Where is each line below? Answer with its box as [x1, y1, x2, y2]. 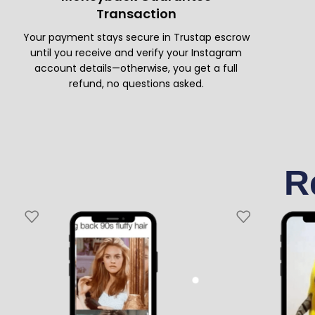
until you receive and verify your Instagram [30, 46, 243, 60]
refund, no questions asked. [68, 77, 204, 91]
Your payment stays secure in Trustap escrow [22, 30, 250, 45]
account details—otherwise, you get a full [34, 61, 238, 76]
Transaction [96, 5, 176, 23]
